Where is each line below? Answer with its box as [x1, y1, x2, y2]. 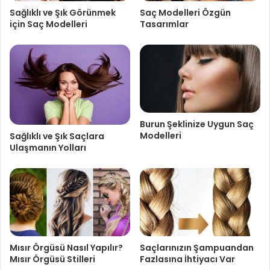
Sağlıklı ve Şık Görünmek [10, 7, 116, 19]
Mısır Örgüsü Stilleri [10, 253, 95, 266]
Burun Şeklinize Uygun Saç [140, 118, 254, 131]
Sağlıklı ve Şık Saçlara [10, 130, 104, 143]
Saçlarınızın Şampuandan [140, 242, 254, 254]
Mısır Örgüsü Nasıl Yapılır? [10, 242, 123, 254]
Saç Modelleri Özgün [140, 7, 231, 19]
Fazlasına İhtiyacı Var [140, 253, 235, 266]
